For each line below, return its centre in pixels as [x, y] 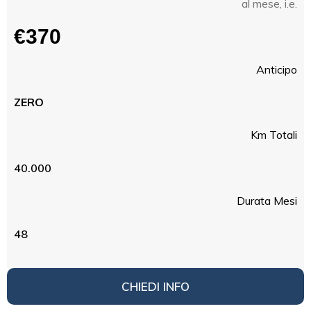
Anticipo [277, 69]
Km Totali [274, 135]
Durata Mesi [267, 201]
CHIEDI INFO [155, 286]
